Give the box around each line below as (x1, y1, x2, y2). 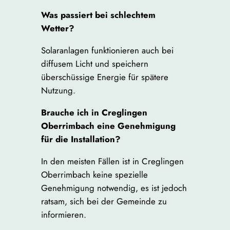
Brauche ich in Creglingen (41, 106, 147, 119)
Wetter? (41, 22, 74, 35)
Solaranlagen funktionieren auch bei (41, 44, 174, 56)
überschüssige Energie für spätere (41, 70, 168, 83)
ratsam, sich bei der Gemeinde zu (41, 195, 167, 207)
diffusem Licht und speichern (41, 57, 148, 70)
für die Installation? (41, 132, 121, 145)
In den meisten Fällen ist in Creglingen (41, 155, 184, 167)
